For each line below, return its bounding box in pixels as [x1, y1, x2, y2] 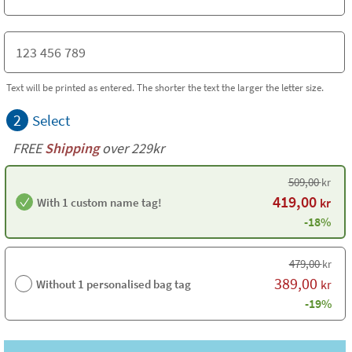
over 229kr [99, 139, 164, 157]
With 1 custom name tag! [37, 194, 162, 210]
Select [32, 111, 70, 130]
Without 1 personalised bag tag [36, 276, 191, 291]
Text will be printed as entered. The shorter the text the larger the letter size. [6, 81, 324, 93]
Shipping [45, 139, 99, 157]
